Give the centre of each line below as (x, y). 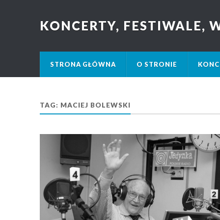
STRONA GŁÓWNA (83, 64)
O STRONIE (157, 64)
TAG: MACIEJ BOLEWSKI (85, 105)
